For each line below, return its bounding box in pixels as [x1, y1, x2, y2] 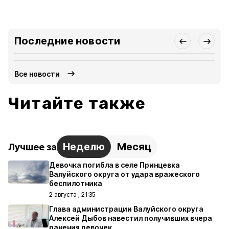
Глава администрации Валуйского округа [49, 204, 203, 213]
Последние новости [14, 35, 121, 47]
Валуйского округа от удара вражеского [49, 170, 200, 178]
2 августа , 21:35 [49, 191, 95, 198]
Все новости [14, 69, 60, 78]
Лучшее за [8, 141, 57, 152]
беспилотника [49, 179, 102, 188]
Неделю [63, 141, 105, 153]
